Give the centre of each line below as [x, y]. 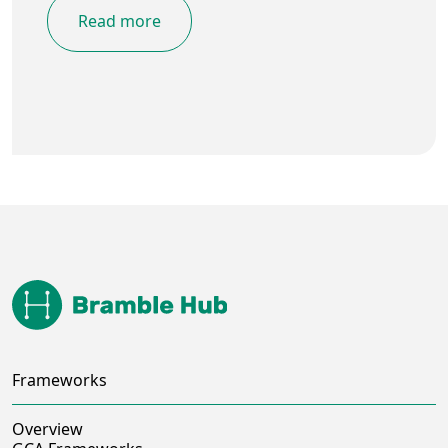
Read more [119, 20]
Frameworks [59, 379]
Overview [47, 428]
